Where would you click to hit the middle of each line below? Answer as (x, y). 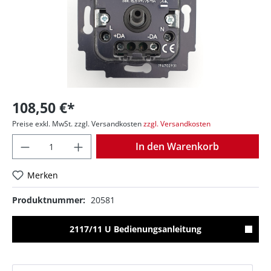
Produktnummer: (49, 200)
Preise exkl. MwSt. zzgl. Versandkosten (77, 124)
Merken (43, 175)
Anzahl (104, 140)
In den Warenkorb (178, 147)
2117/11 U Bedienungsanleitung (135, 229)
